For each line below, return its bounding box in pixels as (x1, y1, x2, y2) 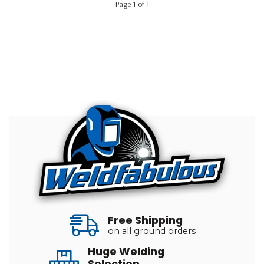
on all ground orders (108, 225, 196, 236)
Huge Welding (88, 245, 164, 259)
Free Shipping (108, 213, 183, 227)
